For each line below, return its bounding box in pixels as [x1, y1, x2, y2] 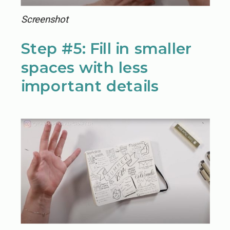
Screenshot [21, 13, 68, 25]
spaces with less [21, 58, 148, 76]
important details [21, 77, 159, 95]
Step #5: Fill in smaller [21, 40, 192, 58]
